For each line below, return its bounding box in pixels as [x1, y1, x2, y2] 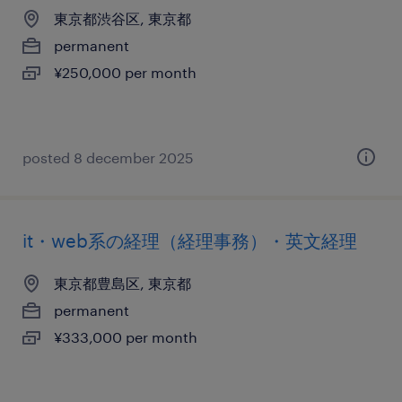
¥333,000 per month [54, 328, 197, 345]
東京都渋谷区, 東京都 [54, 10, 191, 27]
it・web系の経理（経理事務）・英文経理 [22, 230, 357, 251]
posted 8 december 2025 [22, 149, 194, 166]
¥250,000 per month [54, 64, 197, 81]
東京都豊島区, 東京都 [54, 275, 191, 292]
